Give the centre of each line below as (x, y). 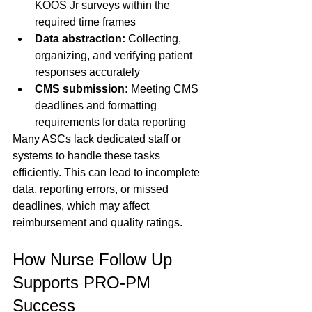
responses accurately (90, 72)
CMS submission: (81, 89)
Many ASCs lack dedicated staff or (98, 139)
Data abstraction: (80, 39)
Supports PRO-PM (84, 283)
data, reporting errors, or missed (92, 189)
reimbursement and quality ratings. (97, 223)
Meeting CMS (165, 89)
